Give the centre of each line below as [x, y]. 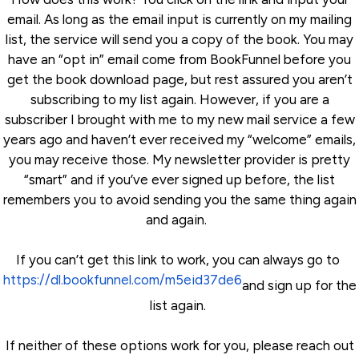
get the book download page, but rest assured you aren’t [179, 80]
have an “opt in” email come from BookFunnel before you [179, 60]
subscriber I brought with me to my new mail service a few [179, 120]
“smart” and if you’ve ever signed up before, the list [179, 180]
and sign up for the [299, 286]
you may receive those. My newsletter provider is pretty [179, 160]
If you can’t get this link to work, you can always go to [179, 260]
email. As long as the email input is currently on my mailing [179, 20]
